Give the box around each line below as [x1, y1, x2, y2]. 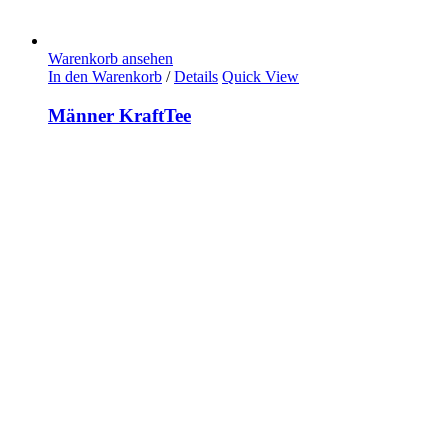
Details [174, 68, 218, 86]
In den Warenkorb [48, 68, 162, 86]
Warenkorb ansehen [48, 50, 173, 68]
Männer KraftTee [48, 104, 191, 126]
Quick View [222, 68, 299, 86]
